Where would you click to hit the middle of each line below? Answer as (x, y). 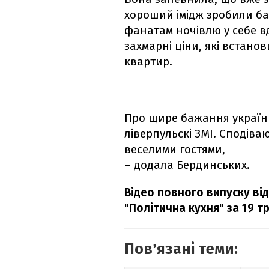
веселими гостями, (175, 150)
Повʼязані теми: (181, 249)
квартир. (148, 62)
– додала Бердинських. (187, 165)
